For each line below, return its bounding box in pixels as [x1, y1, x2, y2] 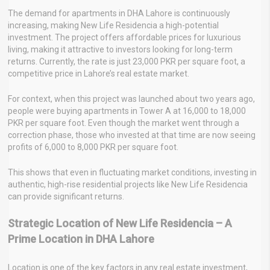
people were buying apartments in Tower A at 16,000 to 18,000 [8, 105, 246, 116]
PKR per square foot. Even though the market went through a [8, 118, 239, 128]
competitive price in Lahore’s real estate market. [8, 68, 189, 78]
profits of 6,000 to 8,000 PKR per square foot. [8, 142, 178, 152]
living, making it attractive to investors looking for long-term [8, 44, 233, 54]
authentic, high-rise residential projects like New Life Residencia [8, 179, 248, 189]
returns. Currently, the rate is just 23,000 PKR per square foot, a [8, 56, 245, 66]
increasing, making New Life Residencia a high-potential [8, 20, 219, 30]
